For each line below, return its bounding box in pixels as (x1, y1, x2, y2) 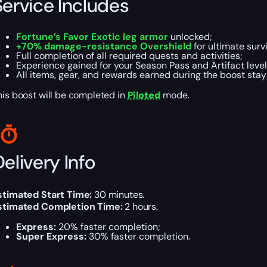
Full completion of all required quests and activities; (15, 49, 243, 63)
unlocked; (167, 30, 212, 44)
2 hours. (125, 200, 159, 213)
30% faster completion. (86, 230, 190, 243)
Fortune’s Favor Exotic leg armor (15, 30, 168, 44)
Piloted (127, 89, 161, 102)
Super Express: (15, 230, 86, 243)
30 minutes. (94, 188, 145, 201)
